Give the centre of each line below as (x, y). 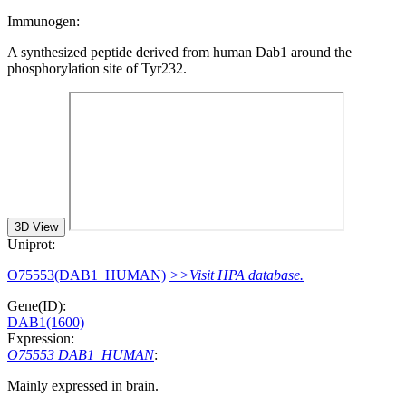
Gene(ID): (37, 305)
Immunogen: (43, 21)
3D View (36, 227)
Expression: (41, 338)
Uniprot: (31, 244)
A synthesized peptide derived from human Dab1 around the (179, 52)
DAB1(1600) (46, 322)
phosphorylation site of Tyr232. (97, 68)
